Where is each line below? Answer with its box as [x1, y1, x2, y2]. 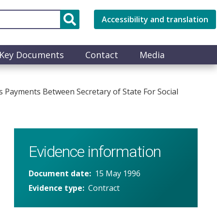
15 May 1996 [94, 168, 140, 179]
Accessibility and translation [102, 14, 208, 25]
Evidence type [28, 182, 82, 193]
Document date [28, 168, 89, 179]
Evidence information [28, 142, 161, 161]
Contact [85, 48, 118, 61]
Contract [88, 182, 120, 193]
